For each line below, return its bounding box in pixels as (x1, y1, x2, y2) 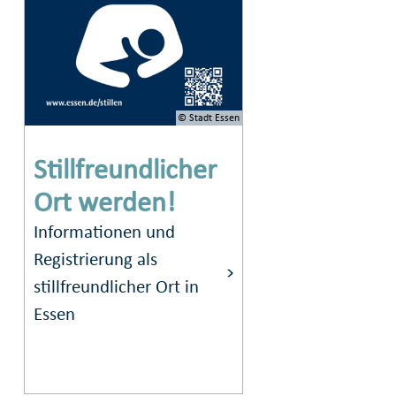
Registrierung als (34, 247, 158, 270)
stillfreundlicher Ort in (34, 275, 200, 298)
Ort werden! (34, 185, 176, 218)
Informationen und (34, 220, 176, 243)
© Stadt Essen (178, 110, 240, 124)
